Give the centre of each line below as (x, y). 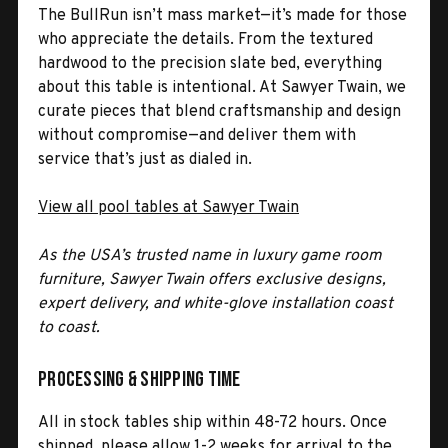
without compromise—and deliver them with (197, 135)
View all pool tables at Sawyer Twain (168, 207)
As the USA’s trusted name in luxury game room (210, 255)
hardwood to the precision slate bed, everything (210, 63)
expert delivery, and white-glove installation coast (215, 303)
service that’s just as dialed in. (145, 159)
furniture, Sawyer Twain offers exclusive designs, (212, 279)
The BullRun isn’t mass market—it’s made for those (222, 15)
